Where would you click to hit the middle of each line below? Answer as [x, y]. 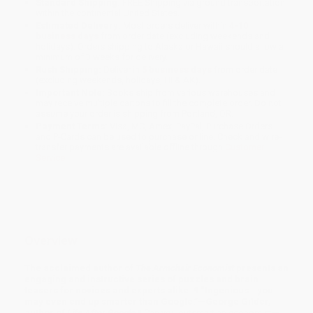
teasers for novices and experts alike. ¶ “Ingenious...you [149, 290]
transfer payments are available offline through [131, 147]
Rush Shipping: [69, 70]
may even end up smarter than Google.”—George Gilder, [148, 301]
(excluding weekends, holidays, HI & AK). [118, 80]
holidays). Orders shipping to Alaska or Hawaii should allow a [160, 47]
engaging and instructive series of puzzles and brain [141, 279]
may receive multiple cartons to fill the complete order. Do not [159, 103]
